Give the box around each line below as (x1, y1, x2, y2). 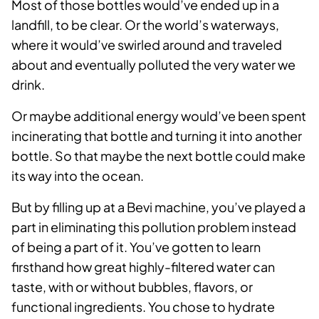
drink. (11, 76, 45, 93)
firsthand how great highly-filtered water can (11, 258, 275, 276)
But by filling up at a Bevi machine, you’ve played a (11, 199, 305, 216)
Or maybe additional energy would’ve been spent (11, 108, 306, 125)
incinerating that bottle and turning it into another (11, 127, 302, 145)
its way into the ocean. (11, 167, 144, 184)
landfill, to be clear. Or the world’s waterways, (11, 16, 279, 33)
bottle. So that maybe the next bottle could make (11, 147, 305, 164)
